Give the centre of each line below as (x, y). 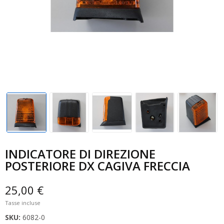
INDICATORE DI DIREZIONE (80, 153)
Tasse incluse (23, 202)
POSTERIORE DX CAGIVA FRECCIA (97, 165)
